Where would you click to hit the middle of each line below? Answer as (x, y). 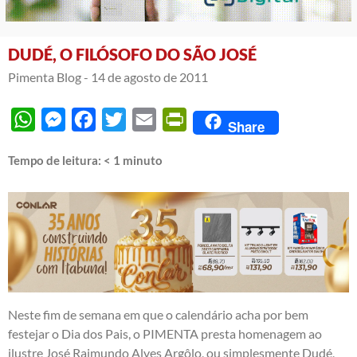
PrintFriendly (223, 119)
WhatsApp (65, 119)
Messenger (96, 119)
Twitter (146, 119)
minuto (143, 160)
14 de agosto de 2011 (149, 76)
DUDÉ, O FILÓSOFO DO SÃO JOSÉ (132, 54)
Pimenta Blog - (48, 76)
